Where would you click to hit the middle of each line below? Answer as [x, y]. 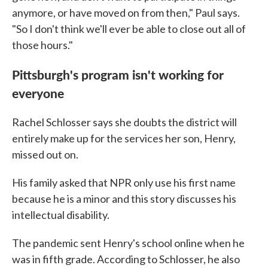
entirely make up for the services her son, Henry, [124, 138]
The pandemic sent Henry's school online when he [128, 243]
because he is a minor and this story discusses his [124, 199]
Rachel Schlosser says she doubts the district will [124, 122]
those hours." [42, 45]
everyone [38, 93]
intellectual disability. [61, 215]
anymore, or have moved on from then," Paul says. [126, 13]
